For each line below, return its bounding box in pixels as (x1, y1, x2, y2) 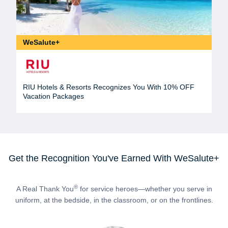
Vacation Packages (23, 92, 84, 101)
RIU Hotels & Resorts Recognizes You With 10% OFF (23, 83, 194, 92)
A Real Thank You (16, 185, 74, 193)
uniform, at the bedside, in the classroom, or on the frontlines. (15, 196, 213, 205)
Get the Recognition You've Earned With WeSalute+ (9, 153, 219, 164)
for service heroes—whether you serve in (77, 185, 212, 193)
